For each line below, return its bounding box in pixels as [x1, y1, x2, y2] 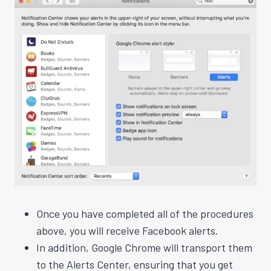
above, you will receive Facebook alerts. [36, 223, 218, 237]
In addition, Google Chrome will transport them [36, 240, 252, 254]
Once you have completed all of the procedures [36, 206, 253, 220]
